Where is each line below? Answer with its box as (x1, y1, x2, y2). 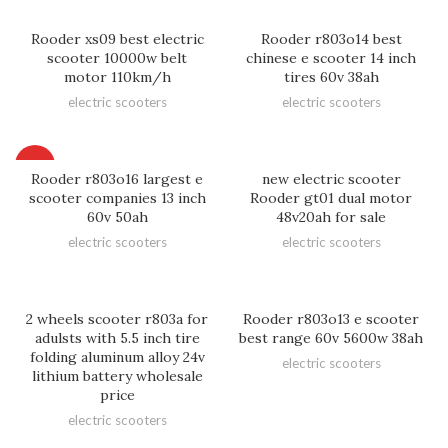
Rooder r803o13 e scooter (243, 309, 419, 328)
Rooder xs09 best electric (30, 29, 204, 48)
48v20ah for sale (276, 207, 386, 226)
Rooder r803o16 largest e (31, 169, 203, 188)
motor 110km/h (63, 67, 171, 86)
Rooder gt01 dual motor (250, 188, 412, 207)
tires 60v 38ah (283, 67, 379, 86)
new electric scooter (261, 169, 401, 188)
